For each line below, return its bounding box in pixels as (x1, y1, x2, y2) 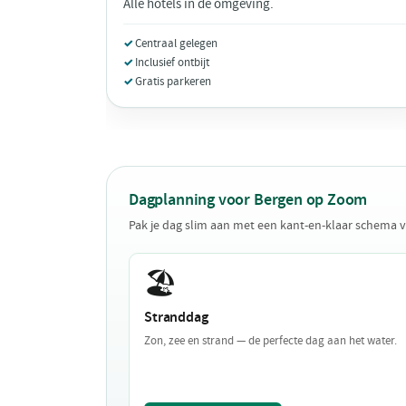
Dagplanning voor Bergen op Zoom (129, 188, 368, 210)
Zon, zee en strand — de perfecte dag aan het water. (144, 332, 397, 348)
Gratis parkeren (135, 72, 211, 89)
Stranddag (144, 306, 208, 326)
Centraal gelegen (135, 34, 217, 51)
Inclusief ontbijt (135, 53, 209, 70)
